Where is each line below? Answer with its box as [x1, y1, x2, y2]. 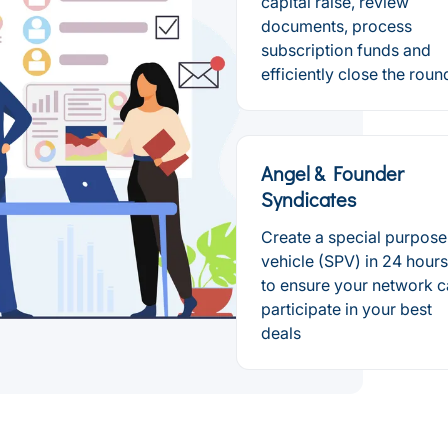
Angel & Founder [261, 160, 404, 186]
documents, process [261, 16, 412, 36]
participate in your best [261, 299, 432, 319]
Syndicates [261, 186, 356, 212]
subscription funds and [261, 40, 431, 60]
